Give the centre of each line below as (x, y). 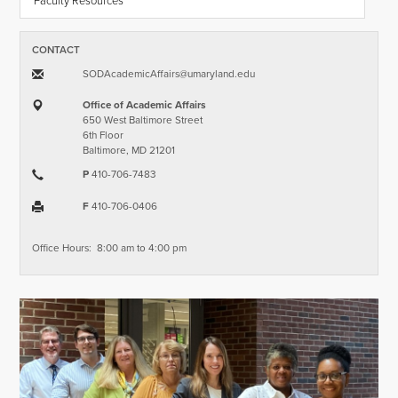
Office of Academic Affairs (144, 105)
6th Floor (103, 135)
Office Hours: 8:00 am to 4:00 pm (110, 248)
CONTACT (56, 50)
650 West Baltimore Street (142, 120)
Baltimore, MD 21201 (128, 151)
